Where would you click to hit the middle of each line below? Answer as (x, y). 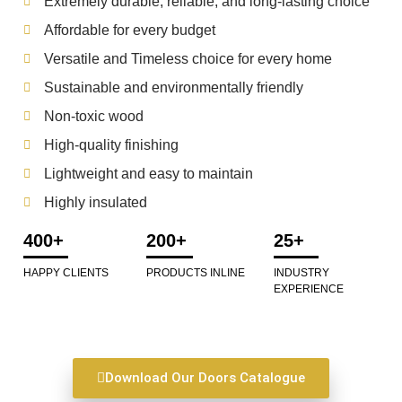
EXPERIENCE (308, 288)
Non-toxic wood (93, 116)
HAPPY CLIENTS (66, 272)
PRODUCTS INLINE (196, 272)
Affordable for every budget (129, 30)
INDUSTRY (301, 272)
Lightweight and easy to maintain (148, 173)
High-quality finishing (111, 144)
